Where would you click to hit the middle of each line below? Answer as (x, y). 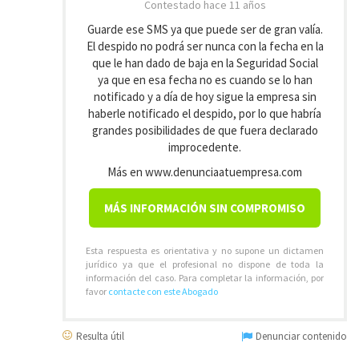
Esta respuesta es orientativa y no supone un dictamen (205, 250)
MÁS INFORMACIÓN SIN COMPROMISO (205, 208)
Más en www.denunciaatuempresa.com (205, 172)
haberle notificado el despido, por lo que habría (205, 113)
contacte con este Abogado (163, 291)
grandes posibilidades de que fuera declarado (205, 130)
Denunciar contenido (300, 336)
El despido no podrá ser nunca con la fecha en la (205, 46)
